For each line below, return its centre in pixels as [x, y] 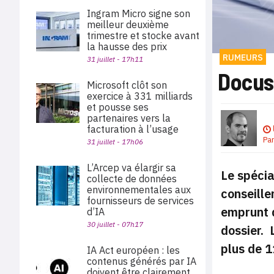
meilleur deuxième [128, 24]
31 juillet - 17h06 [115, 142]
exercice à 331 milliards [140, 96]
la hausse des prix [127, 46]
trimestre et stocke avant [143, 35]
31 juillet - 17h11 [115, 59]
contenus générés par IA [142, 261]
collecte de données [132, 179]
